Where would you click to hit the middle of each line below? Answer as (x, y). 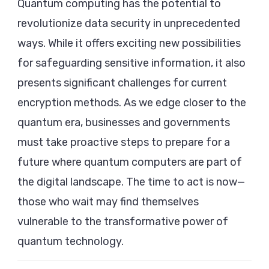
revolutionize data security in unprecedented (129, 24)
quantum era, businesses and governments (124, 123)
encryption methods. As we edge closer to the (132, 103)
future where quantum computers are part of (130, 162)
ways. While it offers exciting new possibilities (129, 44)
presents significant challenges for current (122, 83)
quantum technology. (71, 242)
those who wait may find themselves (108, 202)
